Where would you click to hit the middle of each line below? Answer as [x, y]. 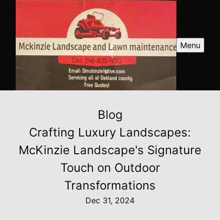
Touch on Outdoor [110, 167]
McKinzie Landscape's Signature [110, 150]
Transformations [110, 185]
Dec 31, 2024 [110, 200]
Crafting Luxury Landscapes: [110, 132]
